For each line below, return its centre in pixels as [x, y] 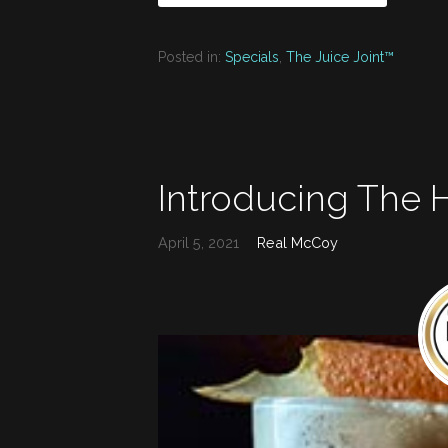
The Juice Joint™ [340, 56]
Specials [252, 56]
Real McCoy [298, 242]
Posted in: [191, 56]
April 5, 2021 [198, 242]
